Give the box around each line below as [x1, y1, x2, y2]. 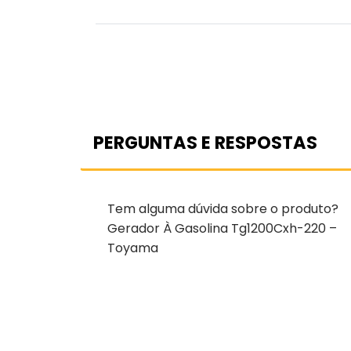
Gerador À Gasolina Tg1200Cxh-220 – [107, 219, 337, 237]
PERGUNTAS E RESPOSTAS [93, 129, 317, 155]
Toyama [107, 238, 158, 257]
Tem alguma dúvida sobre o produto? [107, 199, 338, 218]
